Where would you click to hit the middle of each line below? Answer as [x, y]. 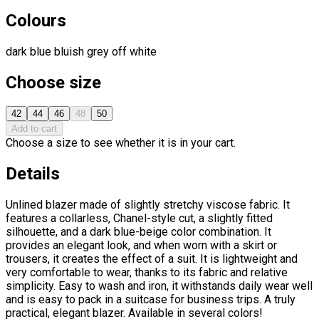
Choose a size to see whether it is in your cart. [121, 143]
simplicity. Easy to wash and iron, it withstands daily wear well [159, 286]
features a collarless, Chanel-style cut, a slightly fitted [139, 219]
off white [133, 51]
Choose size [53, 82]
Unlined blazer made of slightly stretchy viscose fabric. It [148, 205]
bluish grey [80, 51]
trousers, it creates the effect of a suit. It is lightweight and [152, 259]
